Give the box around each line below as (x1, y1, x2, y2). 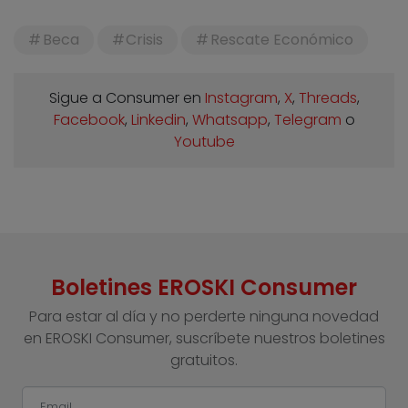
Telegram (273, 109, 342, 131)
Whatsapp (191, 109, 268, 131)
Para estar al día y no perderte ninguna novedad (29, 306, 379, 328)
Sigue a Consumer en (48, 87, 205, 109)
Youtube (173, 131, 235, 153)
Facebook (53, 109, 125, 131)
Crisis (126, 29, 164, 51)
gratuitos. (170, 350, 238, 372)
